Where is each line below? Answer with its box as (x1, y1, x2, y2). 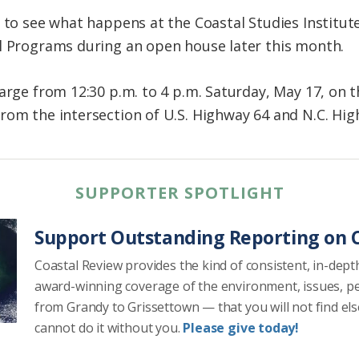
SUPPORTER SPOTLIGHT (75, 182, 284, 204)
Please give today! (183, 319, 300, 337)
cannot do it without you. (34, 319, 184, 337)
